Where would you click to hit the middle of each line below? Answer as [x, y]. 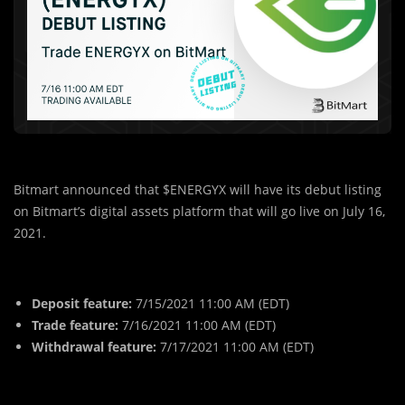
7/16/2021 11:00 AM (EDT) [197, 325]
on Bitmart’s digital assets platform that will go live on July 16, [199, 211]
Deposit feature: [82, 303]
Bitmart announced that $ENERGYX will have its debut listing [198, 189]
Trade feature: [75, 325]
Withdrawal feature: [94, 347]
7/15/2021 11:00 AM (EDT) [211, 303]
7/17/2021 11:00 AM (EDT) [235, 347]
